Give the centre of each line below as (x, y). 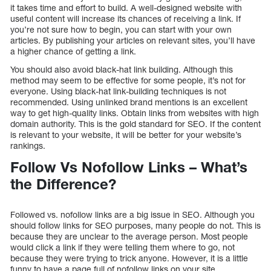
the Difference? (63, 184)
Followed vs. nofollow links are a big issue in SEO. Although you (132, 215)
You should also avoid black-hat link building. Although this (122, 69)
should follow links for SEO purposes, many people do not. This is (135, 226)
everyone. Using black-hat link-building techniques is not (118, 91)
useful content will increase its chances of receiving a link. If (126, 18)
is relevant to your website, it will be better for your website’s (126, 134)
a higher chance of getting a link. (73, 51)
